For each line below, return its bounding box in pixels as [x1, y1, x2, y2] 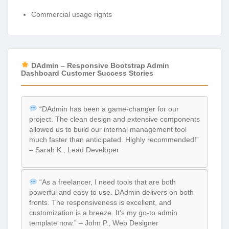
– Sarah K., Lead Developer [29, 145, 119, 154]
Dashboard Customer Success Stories [21, 68, 153, 77]
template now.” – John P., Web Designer [29, 219, 158, 227]
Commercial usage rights [31, 10, 112, 19]
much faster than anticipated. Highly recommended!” [29, 135, 199, 144]
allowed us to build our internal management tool [29, 125, 187, 133]
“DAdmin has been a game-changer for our [37, 104, 179, 113]
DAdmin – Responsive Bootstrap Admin [29, 61, 169, 70]
